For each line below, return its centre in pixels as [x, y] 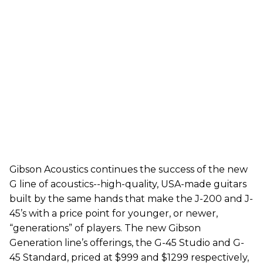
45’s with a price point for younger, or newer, [114, 213]
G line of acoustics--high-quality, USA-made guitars [128, 184]
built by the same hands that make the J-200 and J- [131, 198]
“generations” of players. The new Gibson [105, 228]
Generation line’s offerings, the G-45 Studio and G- [127, 242]
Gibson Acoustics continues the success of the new [129, 169]
